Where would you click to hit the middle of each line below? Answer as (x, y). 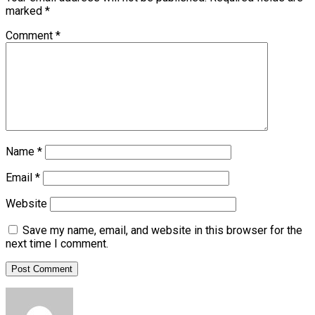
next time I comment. (57, 243)
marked (25, 11)
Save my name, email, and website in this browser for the (162, 230)
